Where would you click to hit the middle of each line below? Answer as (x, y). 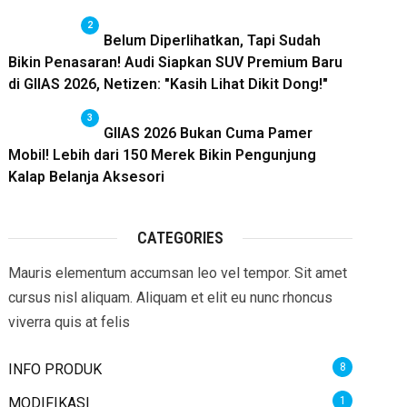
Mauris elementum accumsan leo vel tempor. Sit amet (177, 273)
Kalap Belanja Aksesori (86, 177)
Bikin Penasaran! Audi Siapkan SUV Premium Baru (175, 62)
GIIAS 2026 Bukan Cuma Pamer (208, 133)
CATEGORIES (180, 238)
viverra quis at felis (69, 322)
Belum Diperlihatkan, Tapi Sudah (212, 40)
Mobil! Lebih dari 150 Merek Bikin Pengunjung (162, 155)
